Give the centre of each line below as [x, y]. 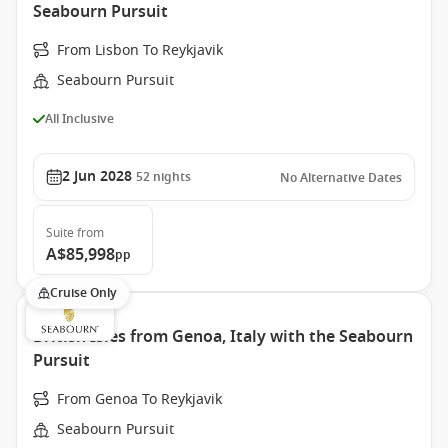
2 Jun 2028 [97, 176]
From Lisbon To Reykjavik [140, 50]
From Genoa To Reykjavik [139, 399]
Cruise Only [83, 293]
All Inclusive [79, 118]
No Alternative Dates [341, 178]
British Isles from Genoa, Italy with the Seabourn [223, 337]
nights [172, 177]
